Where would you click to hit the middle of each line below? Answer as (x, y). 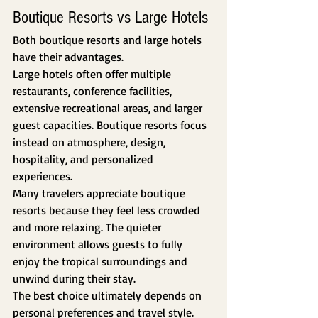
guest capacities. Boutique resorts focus (111, 125)
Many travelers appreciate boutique (100, 193)
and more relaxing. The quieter (88, 227)
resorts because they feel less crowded (108, 210)
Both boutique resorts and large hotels (109, 40)
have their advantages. (68, 57)
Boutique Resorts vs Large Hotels (110, 18)
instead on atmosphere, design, (91, 142)
